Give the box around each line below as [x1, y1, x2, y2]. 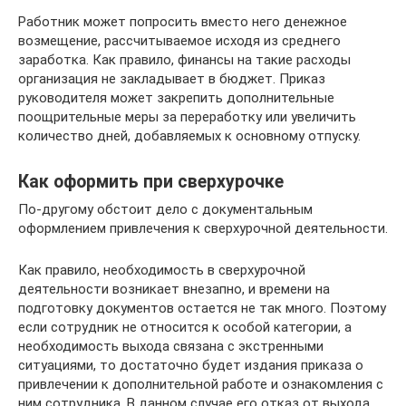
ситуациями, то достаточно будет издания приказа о [18, 356, 363, 373]
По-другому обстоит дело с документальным [18, 200, 313, 217]
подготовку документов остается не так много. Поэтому [18, 299, 386, 316]
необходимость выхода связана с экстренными [18, 337, 324, 354]
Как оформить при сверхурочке [18, 170, 284, 192]
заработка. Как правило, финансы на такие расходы [18, 51, 351, 68]
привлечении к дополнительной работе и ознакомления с [18, 375, 383, 392]
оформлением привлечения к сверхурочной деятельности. [18, 219, 388, 237]
